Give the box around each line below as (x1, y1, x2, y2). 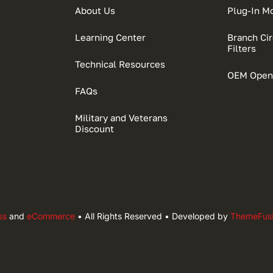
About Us (75, 5, 116, 16)
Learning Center (75, 32, 146, 43)
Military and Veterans (75, 112, 168, 124)
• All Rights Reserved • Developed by (74, 211, 230, 222)
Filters (227, 43, 256, 54)
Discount (75, 123, 115, 135)
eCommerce (26, 211, 75, 222)
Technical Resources (75, 58, 166, 70)
